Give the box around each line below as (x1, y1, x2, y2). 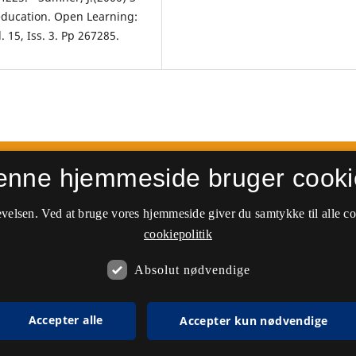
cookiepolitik (144, 227, 212, 241)
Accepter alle (28, 312, 103, 327)
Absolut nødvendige (133, 262, 250, 277)
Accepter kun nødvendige (180, 313, 328, 328)
